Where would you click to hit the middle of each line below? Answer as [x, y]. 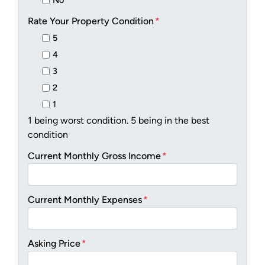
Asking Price [54, 244]
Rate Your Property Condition [91, 21]
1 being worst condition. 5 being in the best [119, 121]
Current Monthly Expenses [85, 200]
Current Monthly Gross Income [94, 156]
